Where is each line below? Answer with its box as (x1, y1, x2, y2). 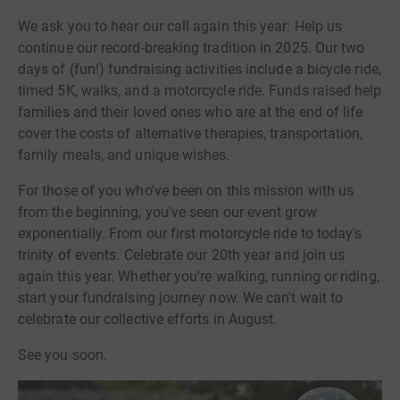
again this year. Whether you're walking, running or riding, (18, 268, 379, 286)
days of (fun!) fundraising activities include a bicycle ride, (18, 61, 381, 79)
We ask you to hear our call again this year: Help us (18, 18, 343, 36)
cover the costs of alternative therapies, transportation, (18, 125, 363, 143)
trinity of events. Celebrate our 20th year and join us (18, 246, 346, 264)
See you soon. (18, 346, 108, 364)
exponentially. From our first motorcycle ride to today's (18, 225, 362, 243)
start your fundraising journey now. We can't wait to (18, 289, 344, 307)
